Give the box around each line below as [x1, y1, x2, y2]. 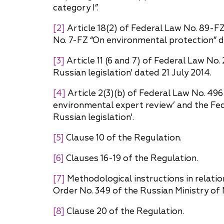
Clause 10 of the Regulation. [64, 132, 181, 143]
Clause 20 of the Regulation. [64, 205, 184, 216]
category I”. [53, 2, 98, 13]
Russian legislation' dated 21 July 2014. [53, 67, 211, 78]
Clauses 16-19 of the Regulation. [64, 152, 198, 163]
